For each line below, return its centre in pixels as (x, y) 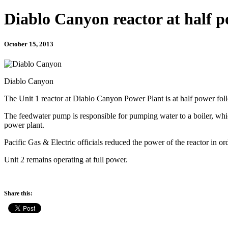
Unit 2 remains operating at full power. (66, 159)
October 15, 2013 (29, 44)
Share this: (18, 193)
